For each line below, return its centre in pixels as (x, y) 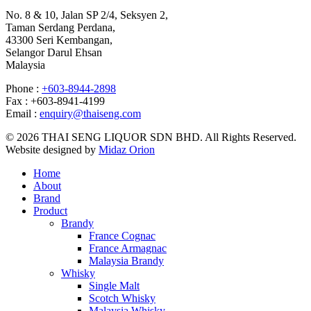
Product (50, 211)
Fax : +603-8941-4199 (55, 101)
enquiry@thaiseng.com (90, 114)
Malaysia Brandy (126, 261)
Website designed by (52, 150)
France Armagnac (128, 249)
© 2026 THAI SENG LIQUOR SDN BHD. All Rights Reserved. (151, 137)
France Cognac (122, 236)
